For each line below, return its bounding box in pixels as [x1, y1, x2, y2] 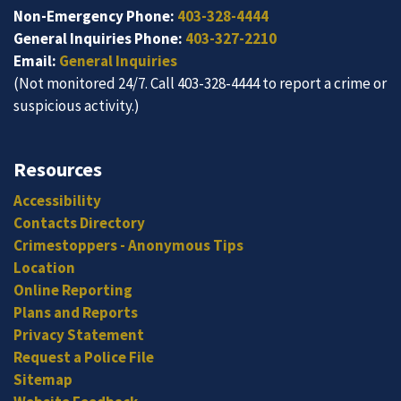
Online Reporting [13, 280, 132, 300]
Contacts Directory [13, 213, 145, 233]
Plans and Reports [13, 303, 138, 322]
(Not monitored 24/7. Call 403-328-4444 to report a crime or [13, 73, 387, 93]
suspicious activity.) [13, 96, 140, 115]
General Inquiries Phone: [13, 29, 183, 48]
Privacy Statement [13, 325, 144, 345]
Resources [13, 157, 102, 182]
